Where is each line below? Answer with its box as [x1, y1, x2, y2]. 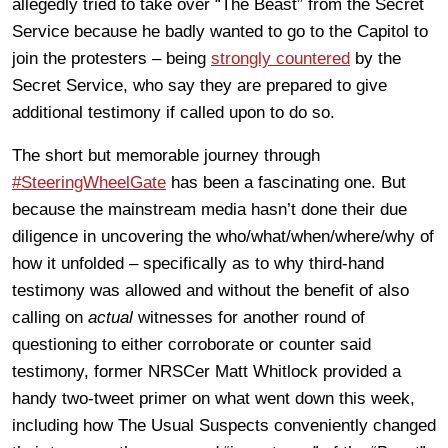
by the [350, 48, 401, 68]
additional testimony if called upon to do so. [12, 102, 335, 122]
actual [88, 307, 133, 327]
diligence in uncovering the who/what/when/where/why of [12, 226, 434, 246]
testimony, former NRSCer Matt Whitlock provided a [12, 361, 401, 381]
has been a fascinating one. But [166, 172, 406, 192]
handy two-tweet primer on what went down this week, [12, 388, 415, 408]
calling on [12, 307, 88, 327]
